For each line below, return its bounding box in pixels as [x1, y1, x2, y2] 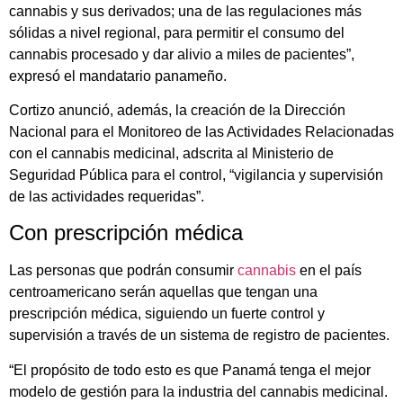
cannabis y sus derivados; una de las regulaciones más [9, 3, 362, 19]
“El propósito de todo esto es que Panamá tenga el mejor [9, 362, 371, 378]
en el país [296, 263, 362, 279]
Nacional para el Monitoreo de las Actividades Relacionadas [9, 124, 394, 140]
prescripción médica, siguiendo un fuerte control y [9, 306, 325, 322]
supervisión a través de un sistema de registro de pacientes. [9, 327, 390, 344]
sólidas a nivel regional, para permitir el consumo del [9, 24, 345, 40]
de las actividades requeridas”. [9, 189, 204, 205]
